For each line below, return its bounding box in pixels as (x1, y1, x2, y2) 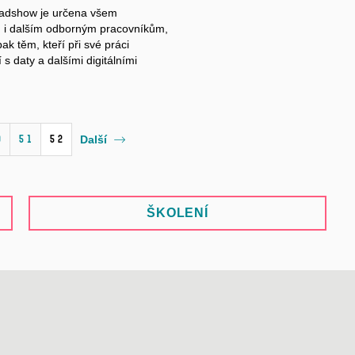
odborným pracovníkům (45, 21, 165, 35)
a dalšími (34, 53, 86, 67)
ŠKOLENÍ (147, 205, 208, 219)
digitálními (86, 53, 137, 67)
